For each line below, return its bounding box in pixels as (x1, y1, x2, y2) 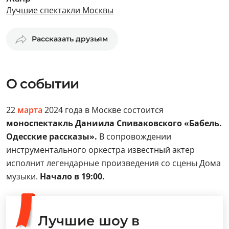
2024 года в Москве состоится (42, 104, 164, 116)
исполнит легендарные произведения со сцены (6, 157, 197, 169)
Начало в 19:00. (38, 171, 105, 182)
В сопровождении (97, 131, 171, 142)
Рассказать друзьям (32, 34, 108, 43)
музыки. (6, 171, 38, 182)
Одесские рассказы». (6, 131, 97, 142)
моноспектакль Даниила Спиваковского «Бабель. (6, 118, 222, 129)
